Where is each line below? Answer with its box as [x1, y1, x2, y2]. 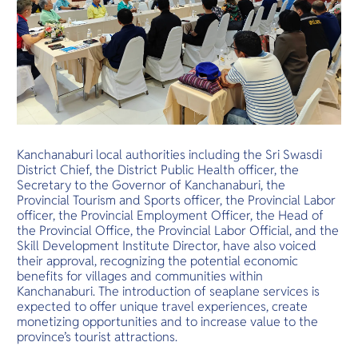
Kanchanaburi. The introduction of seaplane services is [17, 283, 320, 300]
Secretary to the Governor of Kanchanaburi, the [17, 177, 286, 194]
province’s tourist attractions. [17, 328, 181, 346]
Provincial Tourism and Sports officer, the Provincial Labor [17, 192, 336, 209]
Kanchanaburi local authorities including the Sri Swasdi [17, 146, 323, 164]
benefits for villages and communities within [17, 268, 264, 285]
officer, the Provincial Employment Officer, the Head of [17, 207, 324, 225]
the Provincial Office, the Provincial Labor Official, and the [17, 222, 340, 240]
